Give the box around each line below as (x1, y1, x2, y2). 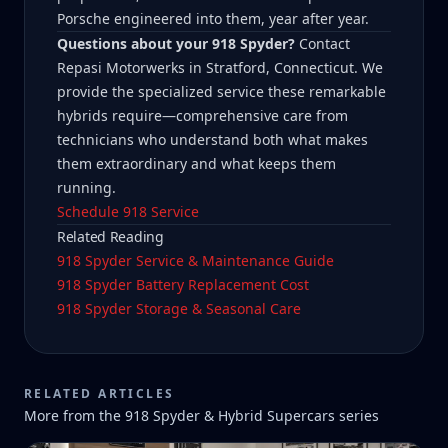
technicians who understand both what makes (57, 130, 368, 149)
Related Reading (57, 227, 164, 246)
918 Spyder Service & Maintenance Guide (57, 251, 334, 270)
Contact (295, 34, 350, 53)
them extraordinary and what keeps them (57, 154, 336, 173)
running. (57, 178, 116, 197)
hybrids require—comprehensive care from (57, 106, 348, 125)
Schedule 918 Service (57, 202, 199, 221)
